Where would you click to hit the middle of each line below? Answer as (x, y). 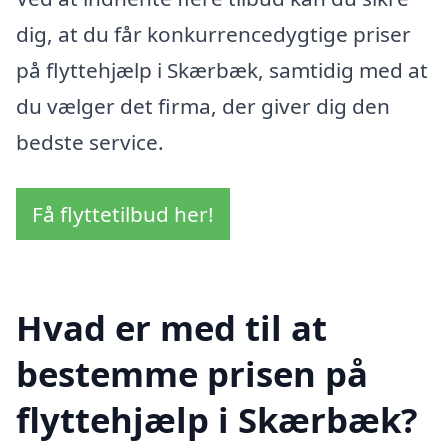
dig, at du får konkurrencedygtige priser (213, 34)
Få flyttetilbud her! (123, 213)
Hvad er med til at (171, 327)
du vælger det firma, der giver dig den (203, 106)
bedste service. (90, 142)
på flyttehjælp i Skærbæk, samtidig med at (222, 70)
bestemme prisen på (192, 373)
